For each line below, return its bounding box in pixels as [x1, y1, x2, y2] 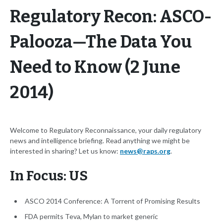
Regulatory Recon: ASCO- [10, 6, 212, 27]
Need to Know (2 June [10, 57, 180, 78]
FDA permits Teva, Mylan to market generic [25, 212, 158, 221]
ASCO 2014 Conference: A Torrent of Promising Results [25, 197, 200, 206]
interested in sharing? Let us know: [10, 147, 120, 156]
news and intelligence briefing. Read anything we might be [10, 136, 190, 145]
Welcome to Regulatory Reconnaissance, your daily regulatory [10, 126, 201, 135]
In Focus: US [10, 168, 88, 184]
